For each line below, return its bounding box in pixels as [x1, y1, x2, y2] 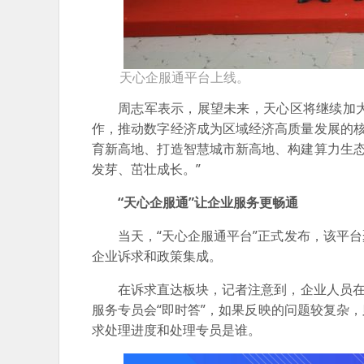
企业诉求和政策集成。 [92, 247, 222, 265]
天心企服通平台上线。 [119, 68, 249, 86]
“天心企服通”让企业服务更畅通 [118, 193, 298, 211]
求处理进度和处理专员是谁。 [92, 321, 261, 339]
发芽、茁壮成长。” [92, 160, 201, 178]
